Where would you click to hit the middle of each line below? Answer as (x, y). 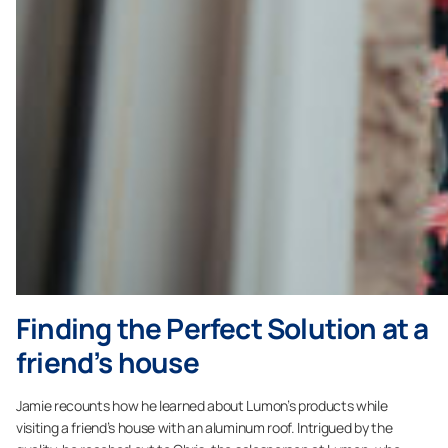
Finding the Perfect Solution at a (222, 328)
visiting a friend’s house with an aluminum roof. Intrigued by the (204, 427)
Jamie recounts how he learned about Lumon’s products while (202, 405)
